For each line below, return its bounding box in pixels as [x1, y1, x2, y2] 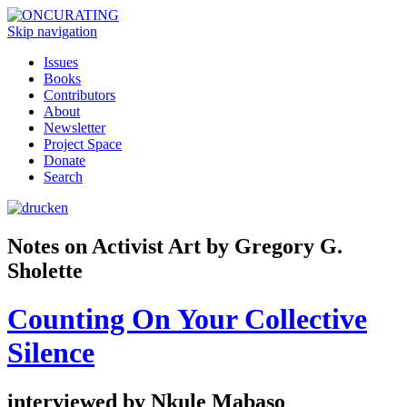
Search [44, 169, 83, 184]
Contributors [44, 87, 115, 103]
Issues [44, 55, 78, 70]
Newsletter [44, 120, 105, 135]
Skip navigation [7, 24, 97, 39]
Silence [7, 336, 94, 370]
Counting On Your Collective [7, 303, 367, 336]
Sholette [7, 258, 83, 283]
